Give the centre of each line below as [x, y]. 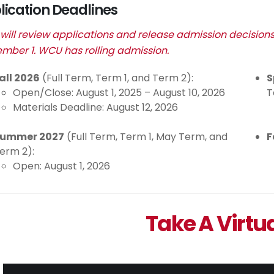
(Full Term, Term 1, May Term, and [146, 136]
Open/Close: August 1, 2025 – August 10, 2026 [119, 92]
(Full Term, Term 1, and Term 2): [117, 78]
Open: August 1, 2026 [61, 166]
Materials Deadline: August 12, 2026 [95, 107]
